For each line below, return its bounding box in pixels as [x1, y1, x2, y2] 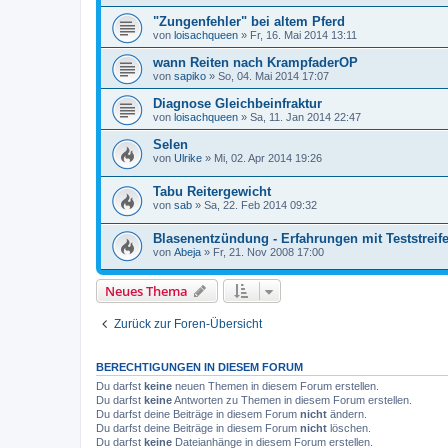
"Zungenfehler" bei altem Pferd [153, 14, 345, 30]
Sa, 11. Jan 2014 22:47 [250, 111, 361, 124]
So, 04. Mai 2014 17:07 [218, 70, 329, 83]
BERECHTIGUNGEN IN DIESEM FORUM [96, 361, 303, 374]
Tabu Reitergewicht [153, 184, 271, 200]
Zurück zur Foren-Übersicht [114, 317, 262, 332]
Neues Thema [105, 282, 188, 301]
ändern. [327, 408, 367, 421]
